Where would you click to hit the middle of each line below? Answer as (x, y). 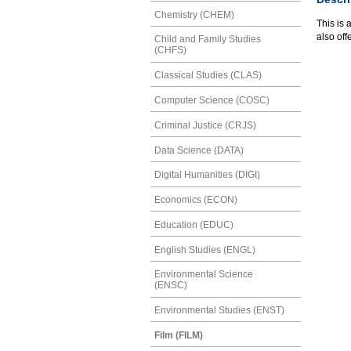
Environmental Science (204, 275)
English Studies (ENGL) (205, 250)
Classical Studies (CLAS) (208, 76)
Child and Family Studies (208, 40)
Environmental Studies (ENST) (219, 311)
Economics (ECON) (196, 200)
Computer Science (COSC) (212, 100)
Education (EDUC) (194, 224)
